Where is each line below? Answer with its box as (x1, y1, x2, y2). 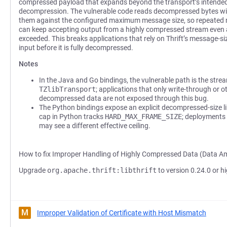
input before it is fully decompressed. (19, 44, 133, 52)
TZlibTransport (39, 85, 96, 93)
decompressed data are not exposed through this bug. (39, 94, 209, 102)
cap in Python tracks (39, 112, 105, 121)
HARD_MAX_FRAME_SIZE (105, 112, 182, 121)
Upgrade (19, 166, 47, 174)
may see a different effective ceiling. (39, 122, 150, 130)
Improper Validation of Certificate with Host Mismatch (37, 209, 206, 217)
